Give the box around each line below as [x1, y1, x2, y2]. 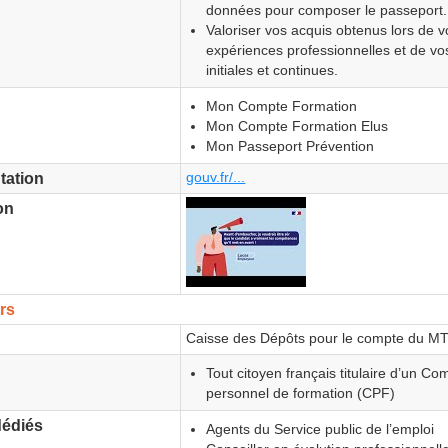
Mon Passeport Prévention [205, 137, 374, 154]
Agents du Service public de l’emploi [205, 420, 434, 437]
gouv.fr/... [186, 169, 246, 185]
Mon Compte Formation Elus [205, 117, 388, 134]
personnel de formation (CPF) [205, 384, 395, 401]
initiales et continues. [205, 61, 338, 78]
